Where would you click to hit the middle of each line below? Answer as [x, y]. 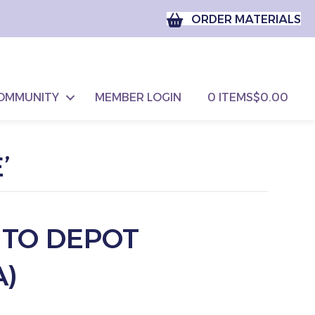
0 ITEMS [231, 97]
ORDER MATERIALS [246, 20]
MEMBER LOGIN [139, 97]
